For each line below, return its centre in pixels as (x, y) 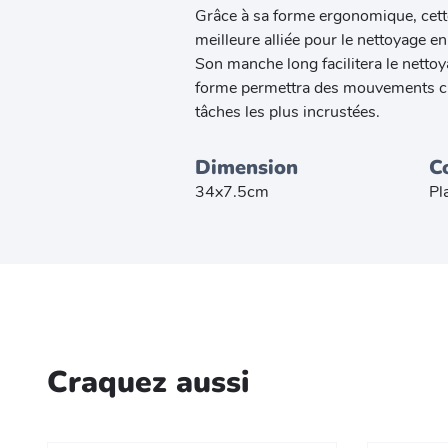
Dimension (246, 167)
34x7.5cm (231, 191)
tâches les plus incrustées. (287, 111)
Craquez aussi (148, 382)
